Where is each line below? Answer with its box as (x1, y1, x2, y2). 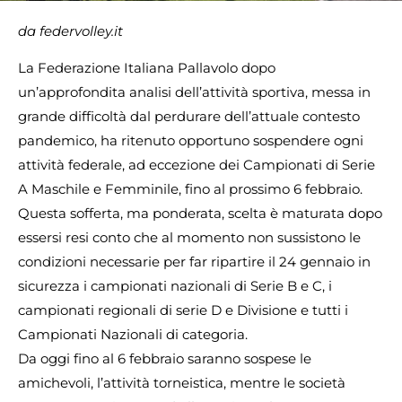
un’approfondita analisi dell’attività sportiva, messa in (18, 83, 371, 101)
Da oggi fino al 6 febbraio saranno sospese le (18, 350, 311, 368)
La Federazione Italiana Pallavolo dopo (18, 59, 275, 77)
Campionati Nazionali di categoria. (18, 326, 248, 344)
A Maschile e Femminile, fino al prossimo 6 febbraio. (18, 180, 363, 198)
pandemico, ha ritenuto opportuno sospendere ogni (18, 132, 363, 150)
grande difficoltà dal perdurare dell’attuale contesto (18, 108, 360, 126)
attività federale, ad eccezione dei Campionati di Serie (18, 156, 375, 174)
